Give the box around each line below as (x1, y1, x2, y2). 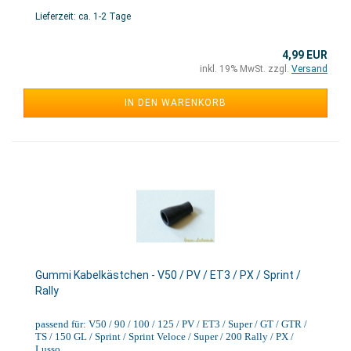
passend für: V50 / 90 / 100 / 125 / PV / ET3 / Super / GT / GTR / (35, 318, 307, 330)
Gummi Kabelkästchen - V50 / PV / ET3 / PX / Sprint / (35, 269, 301, 281)
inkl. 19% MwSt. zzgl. (200, 63, 291, 74)
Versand (291, 63, 327, 74)
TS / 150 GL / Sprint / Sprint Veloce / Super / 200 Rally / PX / (35, 331, 294, 342)
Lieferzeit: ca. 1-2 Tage (35, 11, 131, 22)
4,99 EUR (282, 49, 327, 61)
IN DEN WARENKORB (125, 97, 226, 108)
